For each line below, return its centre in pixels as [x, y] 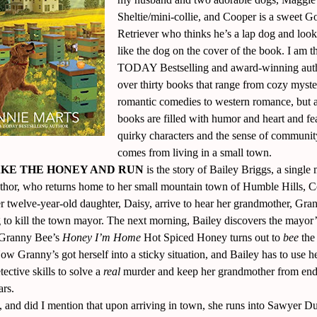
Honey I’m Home [102, 237]
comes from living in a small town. [195, 152]
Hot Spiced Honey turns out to [212, 237]
